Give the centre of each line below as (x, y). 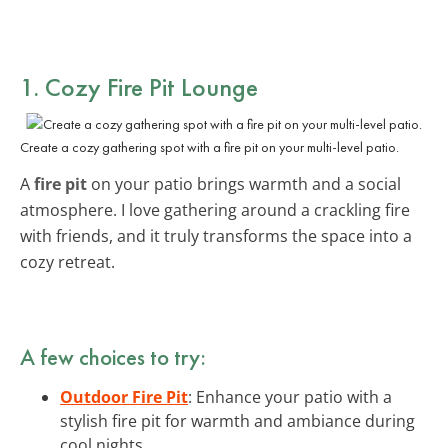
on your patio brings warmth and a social (244, 183)
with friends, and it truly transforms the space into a (216, 235)
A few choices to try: (113, 356)
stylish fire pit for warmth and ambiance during (237, 420)
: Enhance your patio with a (290, 396)
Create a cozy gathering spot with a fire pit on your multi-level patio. (209, 146)
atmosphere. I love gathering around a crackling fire (215, 209)
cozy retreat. (67, 261)
